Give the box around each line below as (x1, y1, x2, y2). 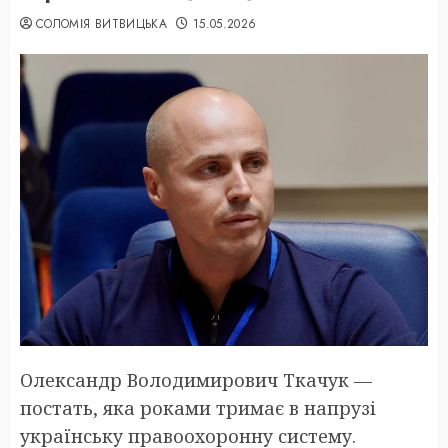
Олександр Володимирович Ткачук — (20, 367, 372, 392)
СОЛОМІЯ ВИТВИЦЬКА (36, 15, 168, 33)
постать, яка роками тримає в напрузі (20, 395, 376, 420)
